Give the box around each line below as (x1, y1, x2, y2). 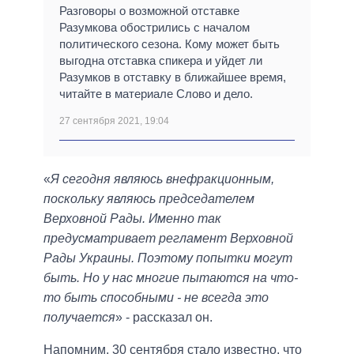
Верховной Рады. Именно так (43, 212, 221, 226)
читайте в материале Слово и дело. (59, 87, 253, 101)
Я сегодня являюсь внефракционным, (51, 172, 274, 186)
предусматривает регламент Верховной (43, 232, 293, 246)
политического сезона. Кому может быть (59, 37, 280, 51)
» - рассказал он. (115, 311, 213, 325)
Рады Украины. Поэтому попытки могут (43, 251, 292, 265)
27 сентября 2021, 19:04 (59, 115, 169, 127)
